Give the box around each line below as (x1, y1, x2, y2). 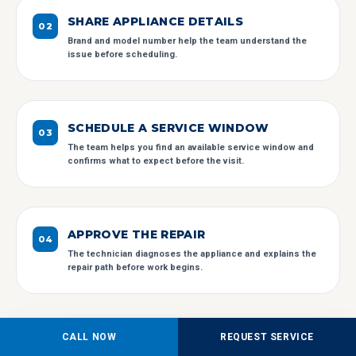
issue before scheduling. (68, 49, 177, 60)
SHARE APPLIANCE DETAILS (68, 14, 244, 29)
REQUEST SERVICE (220, 331, 314, 342)
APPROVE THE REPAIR (68, 227, 206, 242)
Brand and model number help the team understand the (68, 36, 307, 46)
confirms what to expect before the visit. (68, 156, 244, 166)
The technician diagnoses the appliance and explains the (68, 249, 316, 259)
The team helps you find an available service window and (68, 142, 314, 153)
